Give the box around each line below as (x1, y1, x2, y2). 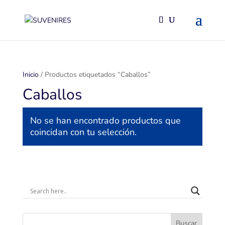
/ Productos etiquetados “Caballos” (38, 70, 151, 79)
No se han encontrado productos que (30, 115, 181, 127)
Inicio (22, 70, 39, 79)
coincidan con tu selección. (30, 126, 137, 138)
